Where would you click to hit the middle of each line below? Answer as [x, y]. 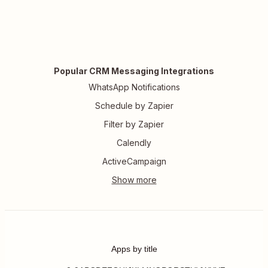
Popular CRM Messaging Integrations [134, 71]
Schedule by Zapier [134, 105]
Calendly [134, 142]
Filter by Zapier [134, 124]
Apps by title [134, 249]
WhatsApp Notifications [134, 87]
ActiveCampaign [134, 161]
